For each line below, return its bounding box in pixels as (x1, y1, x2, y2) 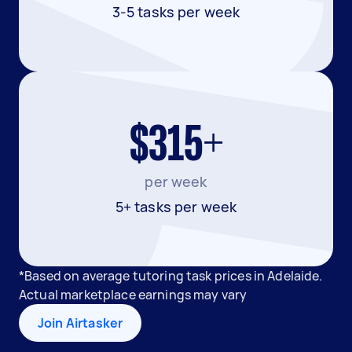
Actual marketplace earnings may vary (19, 286, 247, 303)
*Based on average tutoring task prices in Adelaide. (19, 267, 323, 284)
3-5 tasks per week (112, 2, 240, 21)
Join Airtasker (38, 314, 123, 332)
